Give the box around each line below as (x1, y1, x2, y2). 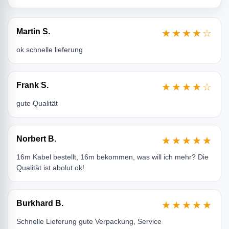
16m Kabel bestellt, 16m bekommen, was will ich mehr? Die (16, 152, 209, 161)
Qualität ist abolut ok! (16, 163, 84, 172)
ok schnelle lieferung (16, 45, 83, 54)
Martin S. (16, 27, 50, 36)
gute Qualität (16, 99, 58, 107)
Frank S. (16, 80, 49, 89)
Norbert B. (16, 134, 56, 143)
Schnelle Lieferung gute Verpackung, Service (16, 217, 162, 225)
